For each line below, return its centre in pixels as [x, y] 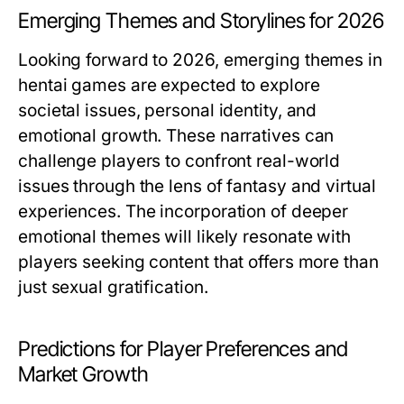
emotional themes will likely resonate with [185, 237]
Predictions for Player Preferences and [183, 349]
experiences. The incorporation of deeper [184, 211]
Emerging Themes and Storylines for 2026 [201, 21]
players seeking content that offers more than [198, 262]
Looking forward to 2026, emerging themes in [200, 60]
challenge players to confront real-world [179, 161]
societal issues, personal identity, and [168, 110]
